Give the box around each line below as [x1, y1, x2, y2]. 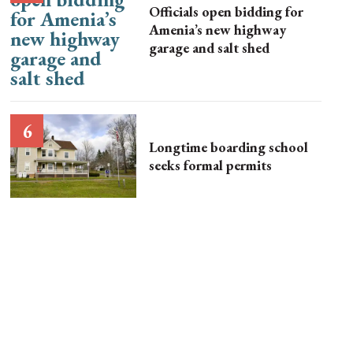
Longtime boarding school [149, 138, 309, 157]
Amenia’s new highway [149, 20, 287, 39]
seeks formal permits [149, 156, 273, 175]
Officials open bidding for [149, 2, 304, 20]
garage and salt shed [149, 38, 270, 57]
